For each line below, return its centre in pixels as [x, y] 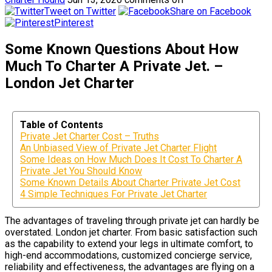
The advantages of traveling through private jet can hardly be [132, 220]
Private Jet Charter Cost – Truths [90, 136]
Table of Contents [62, 124]
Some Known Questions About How [122, 49]
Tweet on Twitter [80, 11]
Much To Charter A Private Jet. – [114, 66]
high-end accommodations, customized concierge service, [128, 255]
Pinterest [74, 22]
